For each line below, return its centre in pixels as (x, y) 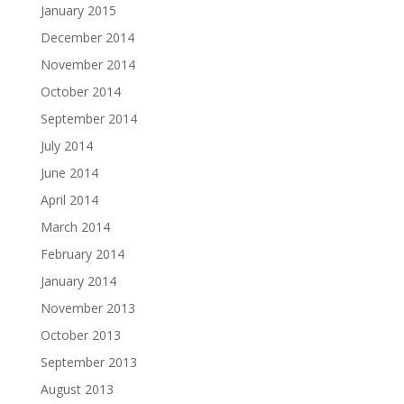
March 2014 (75, 227)
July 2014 (66, 146)
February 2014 (82, 254)
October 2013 (80, 335)
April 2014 (69, 200)
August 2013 (77, 389)
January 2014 (78, 281)
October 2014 (80, 92)
